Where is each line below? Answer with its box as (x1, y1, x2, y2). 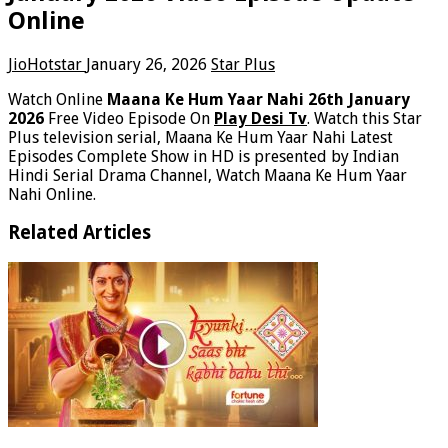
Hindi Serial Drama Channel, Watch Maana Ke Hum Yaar (8, 165, 407, 185)
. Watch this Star (307, 108, 422, 128)
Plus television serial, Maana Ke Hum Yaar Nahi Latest (8, 127, 393, 147)
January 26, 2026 (86, 54, 207, 74)
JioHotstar (8, 54, 86, 74)
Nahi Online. (8, 184, 96, 204)
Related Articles (8, 222, 151, 244)
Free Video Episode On (48, 108, 214, 128)
